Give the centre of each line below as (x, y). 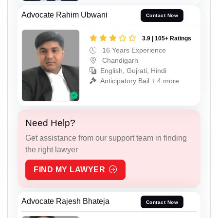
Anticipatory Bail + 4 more (140, 81)
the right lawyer (52, 150)
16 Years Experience (133, 50)
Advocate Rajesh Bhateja (65, 201)
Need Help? (50, 123)
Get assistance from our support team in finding (106, 138)
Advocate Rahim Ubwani (64, 15)
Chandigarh (119, 60)
